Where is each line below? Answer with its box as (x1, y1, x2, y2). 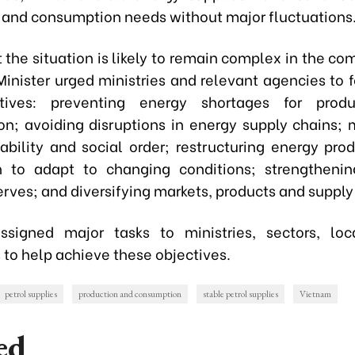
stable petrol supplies (203, 288, 278, 300)
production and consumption (78, 288, 181, 300)
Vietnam (300, 288, 331, 300)
